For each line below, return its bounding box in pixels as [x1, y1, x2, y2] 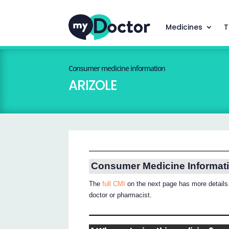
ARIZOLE [68, 76, 118, 95]
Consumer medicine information [68, 63, 166, 74]
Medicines [165, 22, 202, 32]
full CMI [102, 180, 126, 188]
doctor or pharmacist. [89, 191, 152, 199]
